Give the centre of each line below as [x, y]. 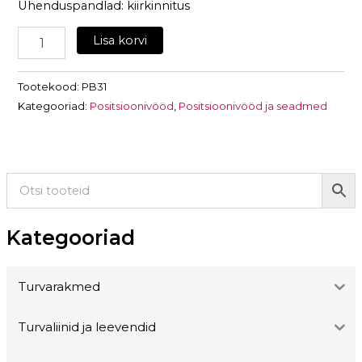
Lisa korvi [120, 41]
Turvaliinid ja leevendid [87, 327]
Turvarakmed [59, 287]
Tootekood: [50, 87]
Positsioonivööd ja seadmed [253, 106]
